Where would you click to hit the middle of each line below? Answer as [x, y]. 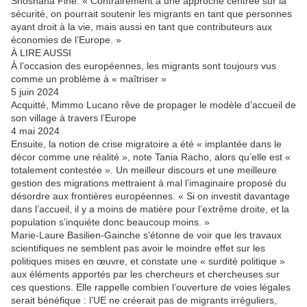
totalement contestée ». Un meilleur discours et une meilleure [144, 170]
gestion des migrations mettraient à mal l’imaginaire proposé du [149, 183]
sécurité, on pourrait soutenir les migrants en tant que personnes [151, 14]
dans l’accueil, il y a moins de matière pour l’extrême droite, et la [150, 209]
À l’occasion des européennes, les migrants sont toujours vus [144, 66]
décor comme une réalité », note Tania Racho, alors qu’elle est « [151, 157]
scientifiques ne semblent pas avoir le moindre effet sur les [138, 248]
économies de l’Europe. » [66, 40]
